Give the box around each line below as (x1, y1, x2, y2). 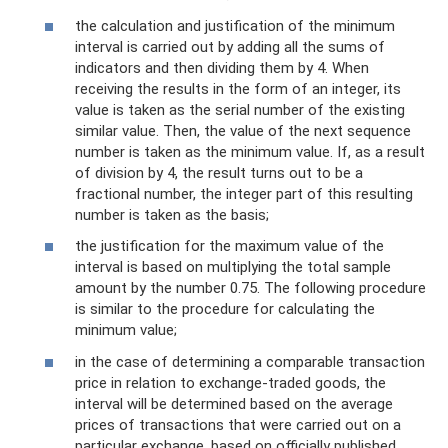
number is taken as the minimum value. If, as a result (75, 142, 425, 161)
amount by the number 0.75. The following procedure (75, 279, 426, 297)
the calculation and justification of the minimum (75, 16, 395, 35)
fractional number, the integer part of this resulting (75, 184, 413, 203)
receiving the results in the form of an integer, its (75, 79, 401, 98)
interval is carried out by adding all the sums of (75, 37, 385, 56)
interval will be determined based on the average (75, 394, 393, 413)
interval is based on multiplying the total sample (75, 258, 391, 276)
